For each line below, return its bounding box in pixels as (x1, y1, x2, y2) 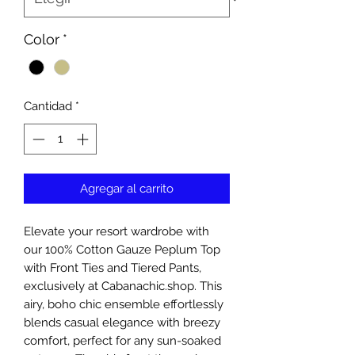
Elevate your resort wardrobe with (24, 223, 209, 239)
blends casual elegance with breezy (24, 315, 220, 330)
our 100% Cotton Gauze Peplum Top (24, 242, 220, 257)
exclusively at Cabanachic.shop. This (24, 278, 222, 293)
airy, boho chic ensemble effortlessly (24, 296, 223, 311)
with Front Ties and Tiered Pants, (24, 260, 201, 275)
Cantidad (24, 99, 72, 113)
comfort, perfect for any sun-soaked (24, 333, 221, 348)
